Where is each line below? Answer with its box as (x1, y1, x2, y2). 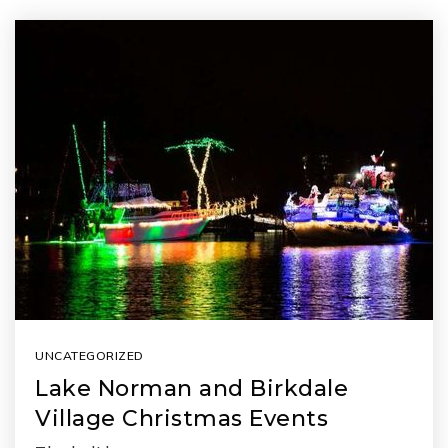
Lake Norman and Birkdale (35, 375, 348, 402)
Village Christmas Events (35, 405, 328, 432)
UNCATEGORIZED (35, 348, 144, 363)
